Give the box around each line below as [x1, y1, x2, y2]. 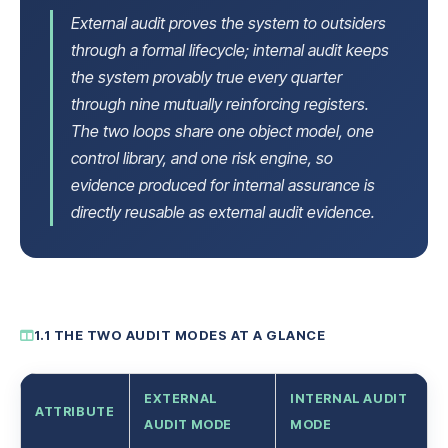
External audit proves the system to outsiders [71, 13, 386, 33]
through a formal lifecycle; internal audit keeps [71, 40, 389, 60]
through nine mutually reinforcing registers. [71, 94, 369, 114]
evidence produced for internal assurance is [71, 175, 375, 195]
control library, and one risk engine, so [71, 148, 333, 168]
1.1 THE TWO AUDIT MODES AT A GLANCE [33, 327, 325, 343]
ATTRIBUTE [35, 404, 115, 419]
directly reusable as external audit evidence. [71, 202, 375, 222]
